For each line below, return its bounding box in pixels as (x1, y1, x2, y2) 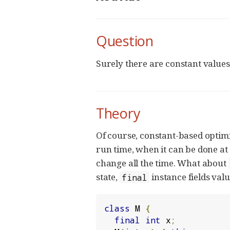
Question (96, 31, 154, 51)
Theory (96, 103, 141, 123)
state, (96, 171, 120, 183)
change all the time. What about (96, 157, 228, 169)
